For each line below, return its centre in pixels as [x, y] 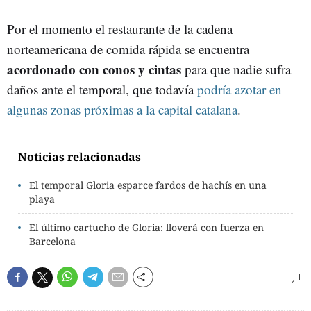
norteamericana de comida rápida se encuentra [128, 49]
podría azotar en [239, 89]
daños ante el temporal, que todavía [102, 89]
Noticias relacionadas [79, 157]
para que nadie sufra [238, 69]
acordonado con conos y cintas [96, 69]
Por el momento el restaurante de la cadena [120, 29]
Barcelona [52, 241]
